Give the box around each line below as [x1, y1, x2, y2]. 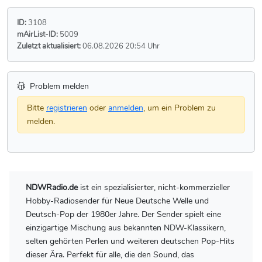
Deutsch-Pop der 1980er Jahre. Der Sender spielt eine [26, 208, 221, 220]
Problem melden [27, 80, 89, 92]
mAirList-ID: [17, 29, 58, 39]
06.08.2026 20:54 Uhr [81, 40, 160, 51]
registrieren [46, 101, 87, 113]
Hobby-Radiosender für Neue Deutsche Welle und [26, 194, 209, 206]
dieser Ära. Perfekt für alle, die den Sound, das [26, 248, 194, 260]
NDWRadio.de [26, 181, 78, 193]
